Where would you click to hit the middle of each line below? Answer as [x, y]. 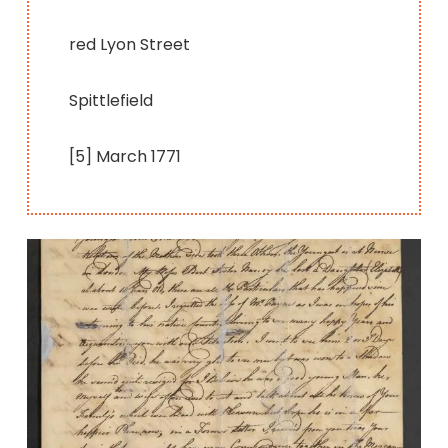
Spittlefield [111, 100]
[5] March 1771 [125, 156]
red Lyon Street [130, 44]
